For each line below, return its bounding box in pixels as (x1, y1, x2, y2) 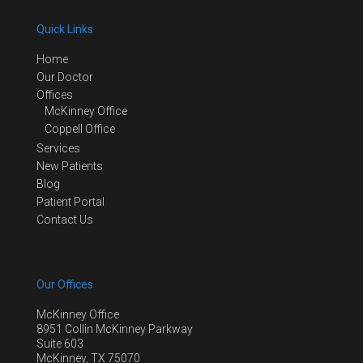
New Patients (36, 160, 103, 173)
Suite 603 (36, 336, 83, 350)
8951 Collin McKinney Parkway (36, 322, 193, 335)
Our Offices (36, 278, 93, 292)
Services (36, 142, 80, 156)
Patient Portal (36, 195, 105, 209)
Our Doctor (36, 70, 93, 84)
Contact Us (36, 213, 93, 227)
